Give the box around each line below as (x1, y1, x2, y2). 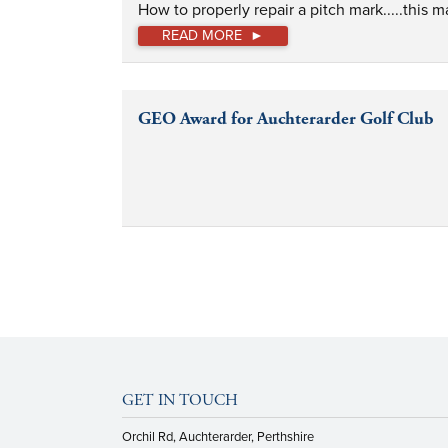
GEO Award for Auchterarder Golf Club (138, 107, 434, 131)
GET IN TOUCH (122, 389, 238, 411)
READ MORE (162, 27, 243, 45)
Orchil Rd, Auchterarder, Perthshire (122, 428, 314, 445)
